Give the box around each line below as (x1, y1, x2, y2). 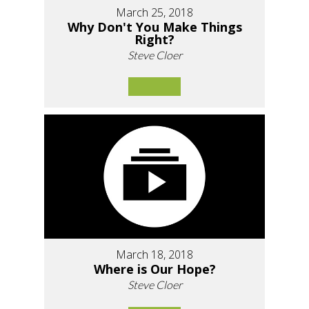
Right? (134, 31, 175, 48)
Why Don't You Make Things (67, 19, 242, 36)
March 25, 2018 (116, 5, 193, 21)
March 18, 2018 (116, 247, 193, 263)
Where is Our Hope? (93, 261, 216, 278)
